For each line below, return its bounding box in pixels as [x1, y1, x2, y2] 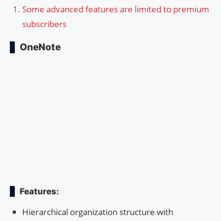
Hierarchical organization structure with [22, 206, 173, 218]
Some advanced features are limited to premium [22, 3, 209, 15]
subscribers [22, 18, 67, 30]
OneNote [20, 41, 61, 53]
